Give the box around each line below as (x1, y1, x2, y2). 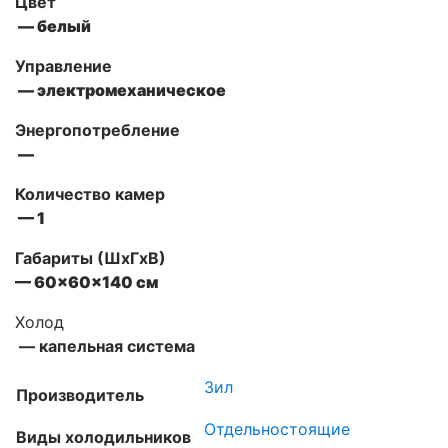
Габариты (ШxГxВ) (15, 247, 166, 268)
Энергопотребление (15, 119, 180, 140)
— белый (15, 15, 91, 36)
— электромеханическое (15, 79, 226, 100)
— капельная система (15, 335, 195, 356)
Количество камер (15, 183, 165, 204)
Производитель (16, 384, 144, 405)
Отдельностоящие (204, 418, 350, 439)
